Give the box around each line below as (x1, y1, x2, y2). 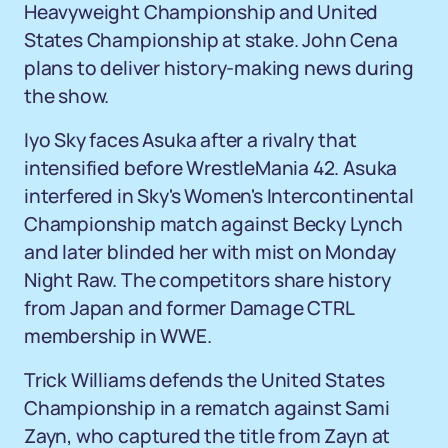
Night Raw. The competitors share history (24, 267, 391, 293)
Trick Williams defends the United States (24, 367, 385, 393)
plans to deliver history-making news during (24, 55, 414, 81)
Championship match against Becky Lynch (24, 211, 403, 237)
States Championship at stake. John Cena (24, 27, 398, 53)
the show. (24, 83, 110, 109)
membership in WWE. (24, 323, 212, 349)
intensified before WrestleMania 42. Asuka (24, 155, 398, 181)
